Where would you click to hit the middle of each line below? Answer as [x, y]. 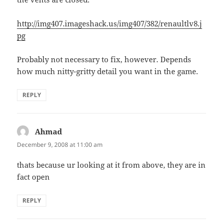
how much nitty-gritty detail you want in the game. [108, 71]
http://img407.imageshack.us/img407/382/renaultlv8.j [110, 23]
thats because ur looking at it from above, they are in [111, 165]
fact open [34, 176]
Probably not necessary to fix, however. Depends [104, 59]
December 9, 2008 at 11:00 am [60, 144]
